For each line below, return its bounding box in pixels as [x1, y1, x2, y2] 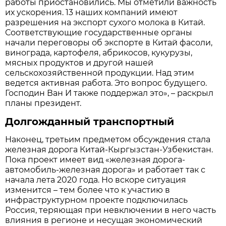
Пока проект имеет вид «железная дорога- [5, 154, 186, 164]
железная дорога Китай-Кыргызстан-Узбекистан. [5, 144, 213, 154]
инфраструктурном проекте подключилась [5, 195, 188, 205]
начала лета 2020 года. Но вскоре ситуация [5, 175, 187, 185]
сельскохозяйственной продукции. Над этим [5, 68, 195, 78]
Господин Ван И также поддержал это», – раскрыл [5, 88, 214, 98]
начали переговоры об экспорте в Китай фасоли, [5, 37, 213, 47]
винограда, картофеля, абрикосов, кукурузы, [5, 47, 193, 58]
